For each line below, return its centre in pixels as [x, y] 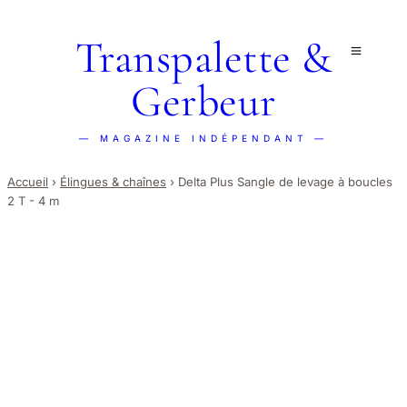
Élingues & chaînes [113, 182]
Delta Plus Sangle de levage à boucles [285, 182]
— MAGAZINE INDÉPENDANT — [203, 138]
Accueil [28, 182]
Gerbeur [203, 102]
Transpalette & [203, 58]
